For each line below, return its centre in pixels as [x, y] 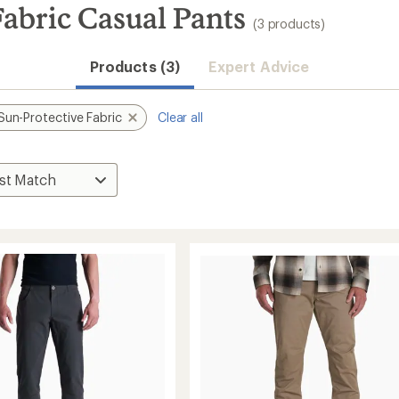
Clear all [180, 117]
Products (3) [134, 66]
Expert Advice [258, 66]
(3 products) [289, 24]
